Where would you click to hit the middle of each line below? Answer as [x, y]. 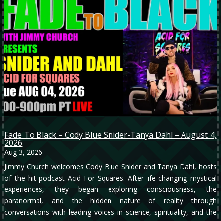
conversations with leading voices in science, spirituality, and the [110, 212]
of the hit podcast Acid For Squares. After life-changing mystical [110, 178]
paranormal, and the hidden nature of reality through [110, 201]
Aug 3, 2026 [24, 152]
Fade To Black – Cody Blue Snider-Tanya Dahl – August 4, [110, 135]
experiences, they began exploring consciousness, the [110, 189]
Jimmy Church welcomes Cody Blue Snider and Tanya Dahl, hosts [110, 167]
